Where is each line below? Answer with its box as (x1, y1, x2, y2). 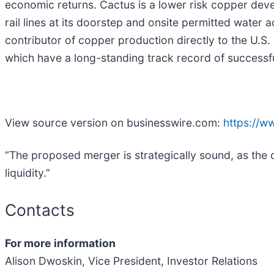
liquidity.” (5, 166, 50, 180)
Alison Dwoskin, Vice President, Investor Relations (5, 254, 257, 267)
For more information (5, 236, 116, 250)
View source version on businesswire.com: (5, 116, 223, 130)
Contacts (5, 200, 75, 220)
